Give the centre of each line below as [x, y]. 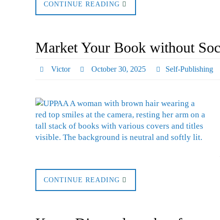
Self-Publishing [190, 69]
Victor [60, 69]
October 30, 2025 [119, 69]
